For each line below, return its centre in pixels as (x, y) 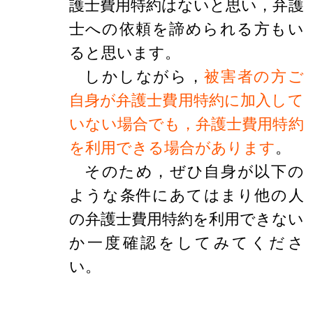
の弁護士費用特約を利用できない (186, 218)
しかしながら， (144, 76)
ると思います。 (124, 52)
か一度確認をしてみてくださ (186, 242)
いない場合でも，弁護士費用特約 (186, 123)
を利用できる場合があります (172, 147)
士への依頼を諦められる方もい (186, 28)
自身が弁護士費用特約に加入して (186, 100)
